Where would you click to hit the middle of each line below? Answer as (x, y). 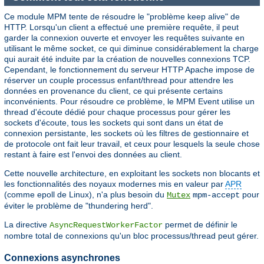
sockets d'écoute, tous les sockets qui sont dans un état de (114, 122)
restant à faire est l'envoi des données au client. (93, 154)
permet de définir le (200, 224)
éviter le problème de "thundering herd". (79, 205)
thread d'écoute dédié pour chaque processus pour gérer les (117, 112)
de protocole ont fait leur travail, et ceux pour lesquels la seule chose (132, 143)
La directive (27, 224)
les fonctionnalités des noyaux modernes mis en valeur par (115, 184)
